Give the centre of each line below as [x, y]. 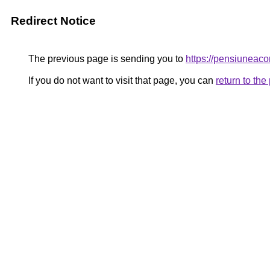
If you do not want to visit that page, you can [121, 80]
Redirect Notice [53, 21]
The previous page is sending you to [106, 59]
